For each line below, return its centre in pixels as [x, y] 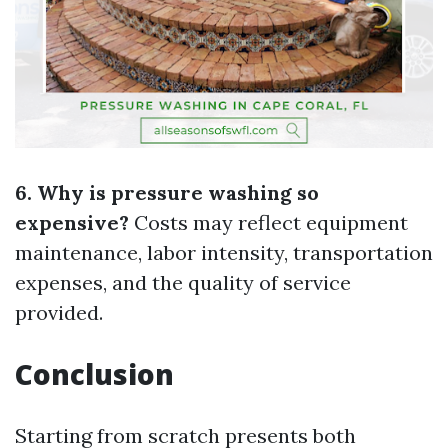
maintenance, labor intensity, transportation [224, 252]
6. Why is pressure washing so [167, 192]
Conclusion [94, 374]
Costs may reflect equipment [268, 222]
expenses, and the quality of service [183, 282]
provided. [59, 312]
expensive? [72, 222]
